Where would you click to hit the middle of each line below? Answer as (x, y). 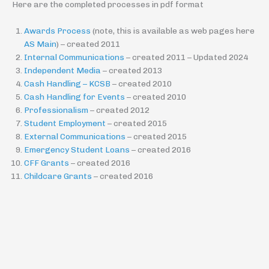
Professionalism (56, 110)
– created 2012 (119, 110)
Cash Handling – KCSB (68, 83)
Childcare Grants (59, 176)
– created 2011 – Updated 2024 (187, 57)
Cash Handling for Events (74, 96)
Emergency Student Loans (78, 149)
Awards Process (57, 30)
